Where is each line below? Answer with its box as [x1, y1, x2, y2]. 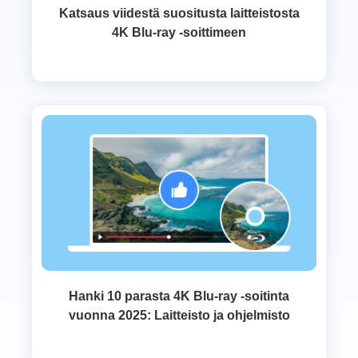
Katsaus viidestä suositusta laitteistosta [58, 6, 300, 21]
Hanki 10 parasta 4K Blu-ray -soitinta [69, 289, 289, 304]
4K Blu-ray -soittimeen [112, 26, 246, 40]
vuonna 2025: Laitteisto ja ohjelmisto [68, 308, 290, 323]
